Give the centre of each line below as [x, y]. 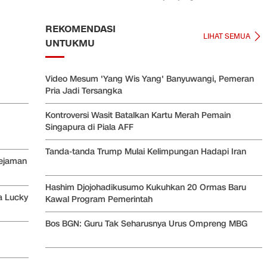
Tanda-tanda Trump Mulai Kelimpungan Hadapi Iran [146, 152]
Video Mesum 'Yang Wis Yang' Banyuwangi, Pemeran [150, 79]
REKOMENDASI [80, 29]
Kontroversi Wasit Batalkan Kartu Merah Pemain [138, 115]
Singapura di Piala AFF [89, 127]
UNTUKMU [70, 44]
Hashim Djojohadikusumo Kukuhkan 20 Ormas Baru [146, 187]
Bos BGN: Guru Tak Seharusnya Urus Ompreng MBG [146, 224]
